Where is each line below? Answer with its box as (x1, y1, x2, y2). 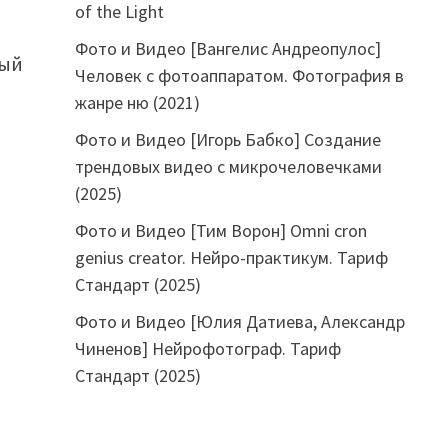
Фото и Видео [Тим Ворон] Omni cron (74, 218, 367, 242)
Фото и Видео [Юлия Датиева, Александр (74, 309, 405, 333)
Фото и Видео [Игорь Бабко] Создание (74, 127, 381, 151)
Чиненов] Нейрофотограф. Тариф (74, 336, 341, 360)
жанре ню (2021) (74, 90, 200, 114)
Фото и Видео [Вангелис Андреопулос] (74, 36, 381, 60)
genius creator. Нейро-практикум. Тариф (74, 245, 388, 269)
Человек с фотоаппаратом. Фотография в (74, 63, 404, 87)
